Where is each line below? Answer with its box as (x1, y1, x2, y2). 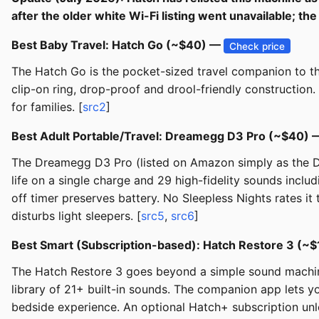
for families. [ (11, 100, 83, 115)
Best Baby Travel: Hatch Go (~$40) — (11, 38, 224, 53)
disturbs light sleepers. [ (11, 209, 141, 224)
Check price (229, 40, 286, 52)
